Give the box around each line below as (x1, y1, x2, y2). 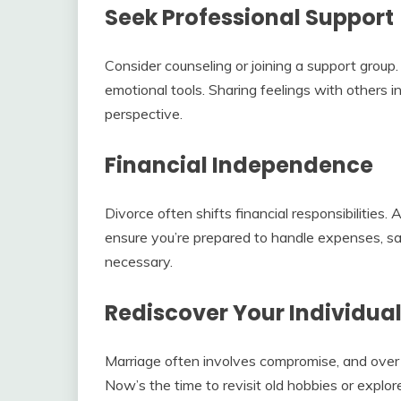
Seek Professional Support (105, 2, 394, 32)
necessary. (105, 252, 173, 270)
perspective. (105, 104, 183, 123)
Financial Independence (105, 149, 373, 180)
